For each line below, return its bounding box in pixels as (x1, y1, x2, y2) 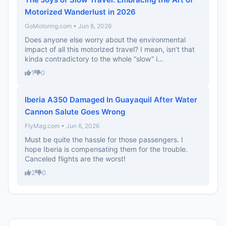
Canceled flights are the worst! (25, 154, 126, 163)
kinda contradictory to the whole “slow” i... (25, 54, 163, 63)
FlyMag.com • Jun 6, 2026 (25, 122, 99, 130)
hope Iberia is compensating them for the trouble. (25, 145, 188, 153)
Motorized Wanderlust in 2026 (25, 7, 136, 17)
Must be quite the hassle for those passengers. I (25, 135, 183, 144)
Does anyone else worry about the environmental (25, 35, 186, 44)
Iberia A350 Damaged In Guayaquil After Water (25, 95, 197, 104)
